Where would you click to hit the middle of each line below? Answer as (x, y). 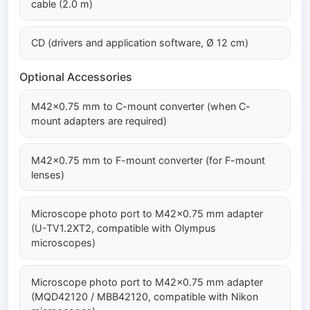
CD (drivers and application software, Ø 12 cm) (140, 43)
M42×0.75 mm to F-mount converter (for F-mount (148, 160)
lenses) (48, 174)
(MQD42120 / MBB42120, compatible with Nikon (145, 296)
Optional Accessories (76, 77)
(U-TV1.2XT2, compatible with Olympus (124, 228)
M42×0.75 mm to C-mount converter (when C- (141, 106)
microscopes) (63, 243)
